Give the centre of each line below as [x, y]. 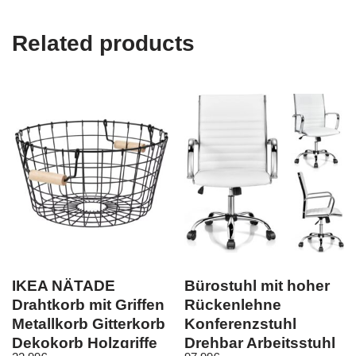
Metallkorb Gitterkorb [89, 324]
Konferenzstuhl [241, 324]
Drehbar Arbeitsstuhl [260, 343]
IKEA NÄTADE [64, 286]
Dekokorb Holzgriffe [85, 343]
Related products [103, 43]
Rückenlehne [233, 305]
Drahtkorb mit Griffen [88, 305]
